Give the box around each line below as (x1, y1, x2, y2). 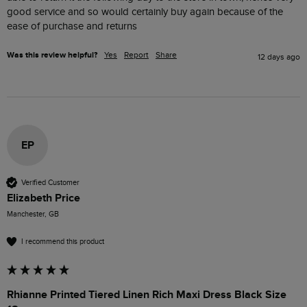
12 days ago (258, 52, 300, 62)
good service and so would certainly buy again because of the (7, 6, 283, 19)
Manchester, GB (7, 210, 59, 219)
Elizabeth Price (7, 191, 80, 206)
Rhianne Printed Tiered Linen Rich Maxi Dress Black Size (7, 288, 286, 302)
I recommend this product (21, 236, 104, 246)
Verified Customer (21, 177, 79, 187)
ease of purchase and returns (7, 21, 140, 33)
